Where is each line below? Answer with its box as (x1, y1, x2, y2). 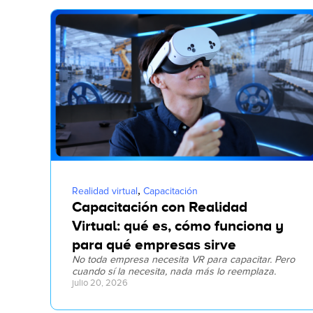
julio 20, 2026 (72, 277, 128, 289)
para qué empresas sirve (72, 235, 236, 253)
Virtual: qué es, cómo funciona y (72, 217, 284, 234)
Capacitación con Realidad (72, 198, 247, 215)
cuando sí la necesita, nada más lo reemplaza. (72, 265, 276, 277)
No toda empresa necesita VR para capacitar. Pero (72, 253, 295, 265)
